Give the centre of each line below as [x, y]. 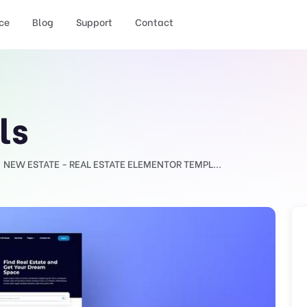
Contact [154, 22]
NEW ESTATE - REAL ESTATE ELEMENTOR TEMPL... [112, 163]
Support [94, 22]
